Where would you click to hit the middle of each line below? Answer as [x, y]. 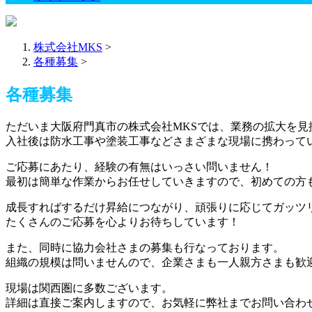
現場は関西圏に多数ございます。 [89, 288]
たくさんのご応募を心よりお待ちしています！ [123, 221]
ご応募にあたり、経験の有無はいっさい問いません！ [139, 166]
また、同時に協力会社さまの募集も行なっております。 [145, 247]
